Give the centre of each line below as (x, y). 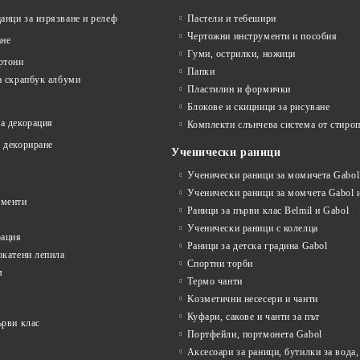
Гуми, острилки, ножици (241, 54)
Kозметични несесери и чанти (252, 299)
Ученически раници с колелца (252, 228)
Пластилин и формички (239, 89)
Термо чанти (215, 281)
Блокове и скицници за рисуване (258, 107)
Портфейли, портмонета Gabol (254, 334)
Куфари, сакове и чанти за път (253, 317)
